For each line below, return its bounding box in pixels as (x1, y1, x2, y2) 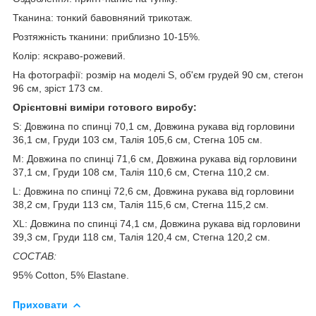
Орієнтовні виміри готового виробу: (13, 101, 197, 113)
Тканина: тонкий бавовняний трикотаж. (13, 11, 193, 23)
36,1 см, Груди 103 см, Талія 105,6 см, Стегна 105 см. (13, 133, 262, 145)
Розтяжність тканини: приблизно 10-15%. (13, 30, 200, 42)
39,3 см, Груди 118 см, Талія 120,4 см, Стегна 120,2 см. (13, 231, 270, 243)
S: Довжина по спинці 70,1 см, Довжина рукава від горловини (13, 120, 295, 132)
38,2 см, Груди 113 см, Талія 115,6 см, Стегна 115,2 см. (13, 198, 269, 210)
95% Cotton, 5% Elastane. (13, 269, 129, 281)
